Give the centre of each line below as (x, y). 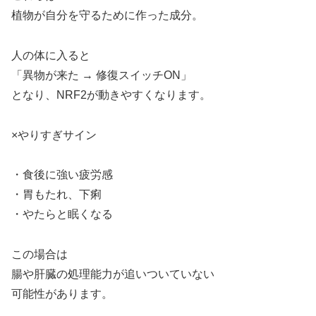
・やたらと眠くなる (62, 214)
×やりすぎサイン (54, 135)
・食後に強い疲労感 (62, 175)
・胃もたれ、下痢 (56, 195)
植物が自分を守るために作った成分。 (107, 16)
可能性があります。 (62, 294)
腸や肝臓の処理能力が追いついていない (113, 274)
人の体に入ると (51, 55)
